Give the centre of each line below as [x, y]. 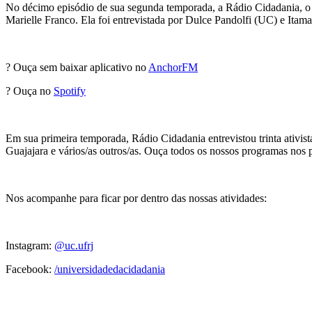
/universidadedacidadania [110, 270]
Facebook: [30, 270]
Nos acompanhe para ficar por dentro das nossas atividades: [138, 198]
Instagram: [30, 246]
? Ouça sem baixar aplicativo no [77, 68]
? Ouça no [30, 91]
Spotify [70, 91]
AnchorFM [173, 68]
